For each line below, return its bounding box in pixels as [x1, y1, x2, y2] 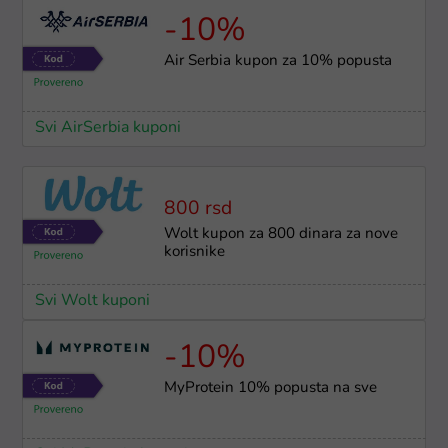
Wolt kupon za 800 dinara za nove [163, 226, 398, 242]
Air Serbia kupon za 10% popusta [163, 53, 392, 69]
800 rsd [163, 199, 232, 219]
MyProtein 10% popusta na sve [163, 380, 377, 396]
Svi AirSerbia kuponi [34, 119, 181, 136]
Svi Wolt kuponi [34, 292, 150, 309]
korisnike [163, 244, 225, 260]
